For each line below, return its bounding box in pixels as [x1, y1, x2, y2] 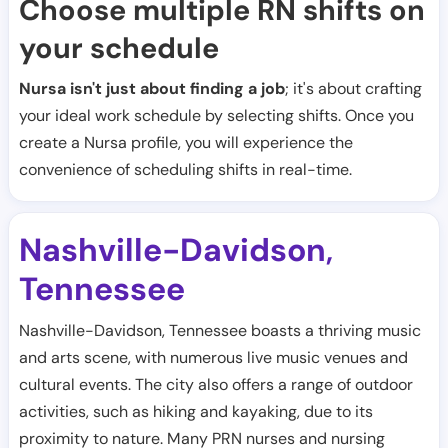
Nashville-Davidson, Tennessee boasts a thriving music [19, 320, 421, 341]
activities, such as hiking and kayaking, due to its [19, 401, 373, 422]
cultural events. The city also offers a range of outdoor [19, 374, 413, 395]
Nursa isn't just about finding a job [19, 78, 285, 99]
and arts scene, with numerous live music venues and [19, 347, 408, 368]
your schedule [19, 29, 219, 67]
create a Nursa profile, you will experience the [19, 132, 353, 153]
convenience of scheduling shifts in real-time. [19, 159, 352, 180]
